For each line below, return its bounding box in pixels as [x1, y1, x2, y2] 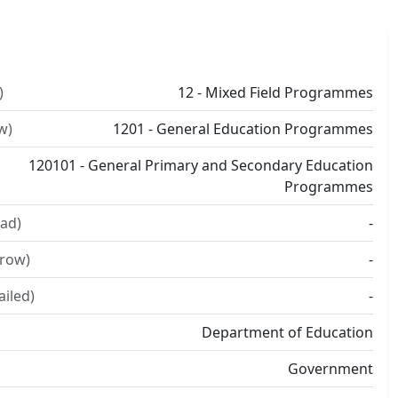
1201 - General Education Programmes [113, 119, 373, 139]
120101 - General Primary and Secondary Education [28, 155, 373, 175]
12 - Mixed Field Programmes [178, 83, 373, 102]
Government [288, 359, 373, 378]
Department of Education [202, 322, 373, 342]
